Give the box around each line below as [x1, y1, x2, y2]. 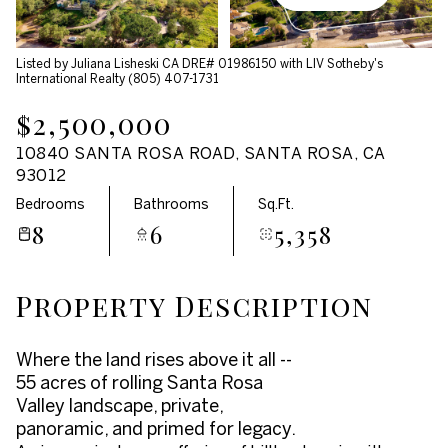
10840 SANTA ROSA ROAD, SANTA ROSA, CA [16, 144, 386, 162]
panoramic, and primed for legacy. [16, 418, 296, 439]
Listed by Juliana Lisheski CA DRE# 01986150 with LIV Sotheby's [16, 57, 383, 70]
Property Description [16, 287, 373, 324]
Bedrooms [16, 195, 85, 212]
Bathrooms [134, 195, 209, 212]
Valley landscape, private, [16, 395, 223, 416]
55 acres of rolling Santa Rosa [16, 372, 263, 393]
